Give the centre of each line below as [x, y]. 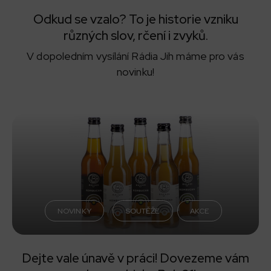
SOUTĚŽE [142, 211]
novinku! [135, 71]
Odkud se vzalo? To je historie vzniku [135, 18]
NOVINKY [74, 211]
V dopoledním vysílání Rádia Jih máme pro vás [135, 56]
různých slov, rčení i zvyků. [135, 35]
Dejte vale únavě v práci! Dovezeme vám [135, 257]
